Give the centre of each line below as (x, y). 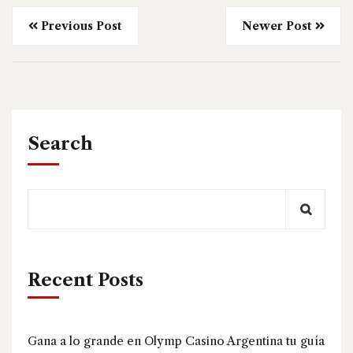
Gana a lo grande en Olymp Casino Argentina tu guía (176, 340)
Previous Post (82, 26)
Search (60, 143)
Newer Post (277, 26)
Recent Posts (85, 280)
